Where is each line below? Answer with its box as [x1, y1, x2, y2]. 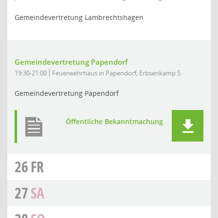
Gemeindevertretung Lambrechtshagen [15, 13, 144, 22]
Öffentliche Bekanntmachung [66, 117, 163, 126]
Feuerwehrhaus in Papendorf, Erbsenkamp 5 [52, 69, 181, 77]
